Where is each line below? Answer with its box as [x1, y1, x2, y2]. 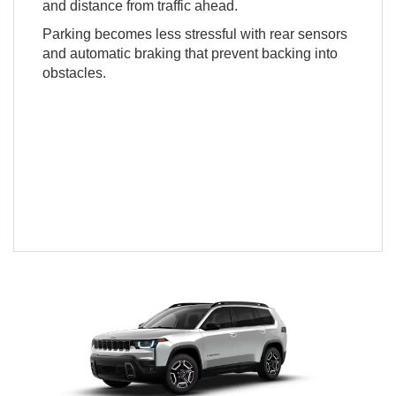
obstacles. [42, 65, 106, 81]
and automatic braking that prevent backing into [42, 46, 338, 62]
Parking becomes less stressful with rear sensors [42, 27, 347, 42]
